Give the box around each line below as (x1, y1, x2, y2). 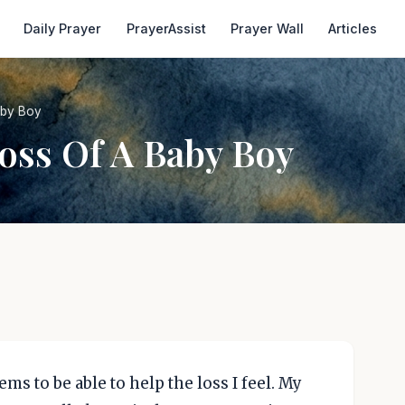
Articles (328, 21, 378, 36)
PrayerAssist (126, 21, 206, 36)
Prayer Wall (230, 21, 304, 36)
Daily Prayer (24, 21, 102, 36)
